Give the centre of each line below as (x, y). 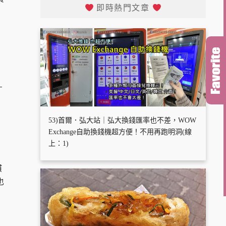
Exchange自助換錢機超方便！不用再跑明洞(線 (120, 132)
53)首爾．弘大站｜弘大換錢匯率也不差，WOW (122, 121)
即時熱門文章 (123, 8)
